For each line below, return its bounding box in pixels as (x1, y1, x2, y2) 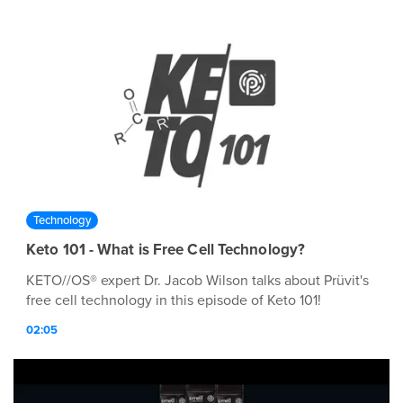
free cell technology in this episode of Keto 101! (26, 291, 321, 309)
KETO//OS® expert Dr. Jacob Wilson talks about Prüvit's (26, 271, 369, 290)
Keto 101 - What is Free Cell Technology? (26, 239, 305, 259)
